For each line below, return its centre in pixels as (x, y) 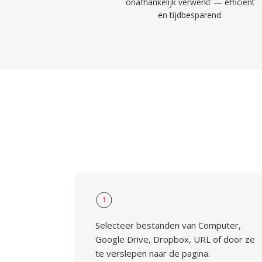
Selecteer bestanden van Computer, (168, 225)
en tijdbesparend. (190, 15)
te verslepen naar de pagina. (153, 253)
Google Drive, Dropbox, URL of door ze (175, 239)
